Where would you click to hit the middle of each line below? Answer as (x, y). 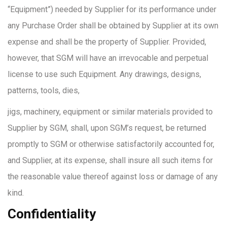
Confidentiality (52, 214)
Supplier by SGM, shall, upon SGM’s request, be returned (107, 128)
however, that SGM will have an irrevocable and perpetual (108, 58)
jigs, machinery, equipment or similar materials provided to (110, 112)
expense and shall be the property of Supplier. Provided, (107, 42)
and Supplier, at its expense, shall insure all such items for (110, 160)
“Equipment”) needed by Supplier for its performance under (112, 9)
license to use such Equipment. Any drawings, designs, (104, 74)
